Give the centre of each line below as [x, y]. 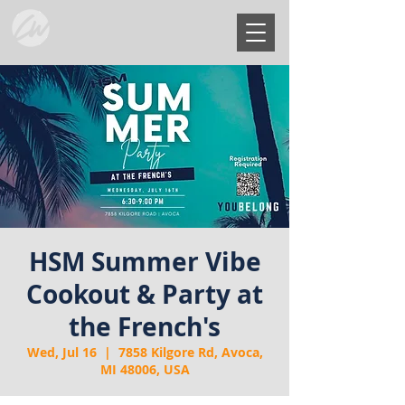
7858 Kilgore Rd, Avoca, [190, 352]
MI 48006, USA [145, 369]
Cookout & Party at [145, 294]
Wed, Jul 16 [61, 352]
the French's [145, 327]
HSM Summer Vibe [145, 262]
